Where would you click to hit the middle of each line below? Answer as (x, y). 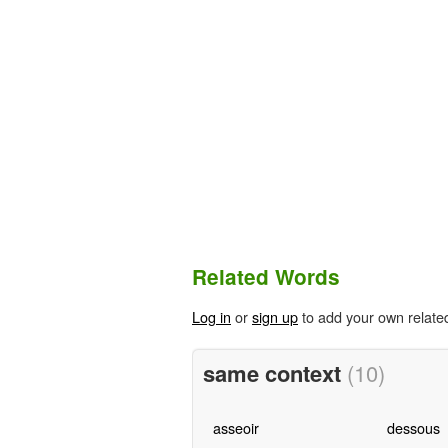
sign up (275, 317)
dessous (413, 427)
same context (274, 372)
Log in (211, 317)
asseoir (235, 427)
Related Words (266, 277)
